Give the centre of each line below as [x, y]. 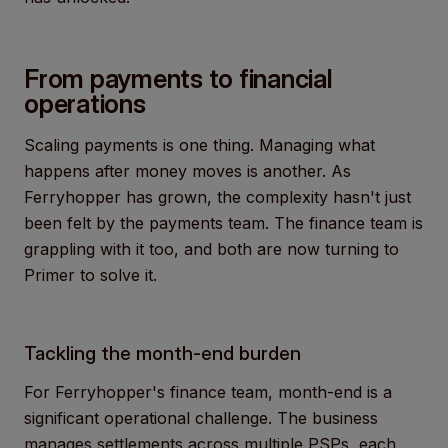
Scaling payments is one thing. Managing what [199, 145]
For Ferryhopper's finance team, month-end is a [208, 392]
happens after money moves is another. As [187, 171]
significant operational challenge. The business [201, 418]
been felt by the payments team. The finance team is [223, 223]
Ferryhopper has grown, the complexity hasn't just [217, 197]
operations [85, 103]
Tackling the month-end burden [162, 353]
